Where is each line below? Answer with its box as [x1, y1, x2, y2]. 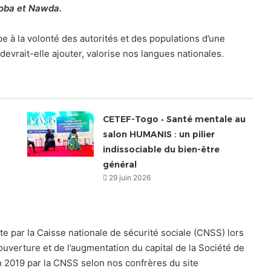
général [103, 158, 137, 170]
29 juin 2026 [109, 172, 151, 182]
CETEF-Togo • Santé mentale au [103, 113, 246, 125]
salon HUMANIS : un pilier [103, 128, 215, 140]
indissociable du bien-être [103, 143, 220, 155]
